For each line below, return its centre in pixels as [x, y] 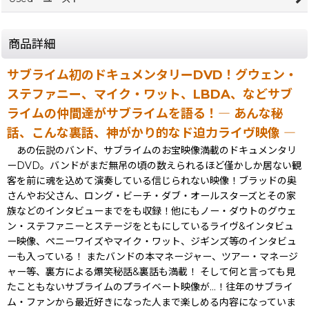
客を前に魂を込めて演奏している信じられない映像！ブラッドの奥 [152, 180]
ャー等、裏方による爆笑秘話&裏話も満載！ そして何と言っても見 [151, 271]
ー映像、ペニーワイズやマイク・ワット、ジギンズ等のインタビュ [152, 241]
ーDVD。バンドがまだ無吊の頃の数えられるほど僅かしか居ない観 [154, 165]
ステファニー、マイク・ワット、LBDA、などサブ [150, 94]
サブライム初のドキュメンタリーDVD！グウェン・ [152, 75]
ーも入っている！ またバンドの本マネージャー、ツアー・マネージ [152, 256]
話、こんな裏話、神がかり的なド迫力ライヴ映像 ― [151, 133]
